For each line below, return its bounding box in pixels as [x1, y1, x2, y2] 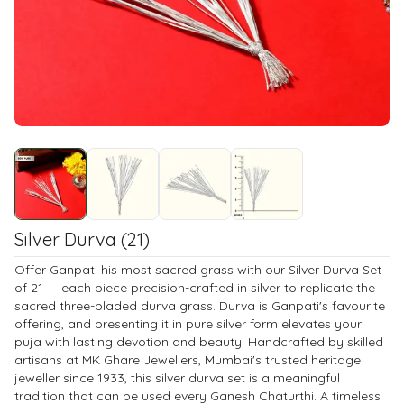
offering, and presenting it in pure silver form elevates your [14, 316, 362, 332]
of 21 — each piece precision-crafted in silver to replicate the [14, 280, 375, 296]
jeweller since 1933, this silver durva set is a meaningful [14, 370, 340, 386]
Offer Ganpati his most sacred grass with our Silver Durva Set [14, 262, 381, 278]
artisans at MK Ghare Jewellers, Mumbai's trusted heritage [14, 352, 361, 368]
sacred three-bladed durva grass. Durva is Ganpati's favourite [14, 298, 385, 314]
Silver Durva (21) [14, 228, 150, 251]
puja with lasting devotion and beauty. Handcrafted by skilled [14, 334, 383, 350]
